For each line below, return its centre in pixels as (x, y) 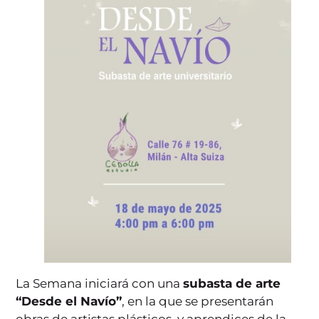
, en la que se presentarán (198, 302)
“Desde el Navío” (69, 302)
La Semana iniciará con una (100, 284)
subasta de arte (232, 284)
